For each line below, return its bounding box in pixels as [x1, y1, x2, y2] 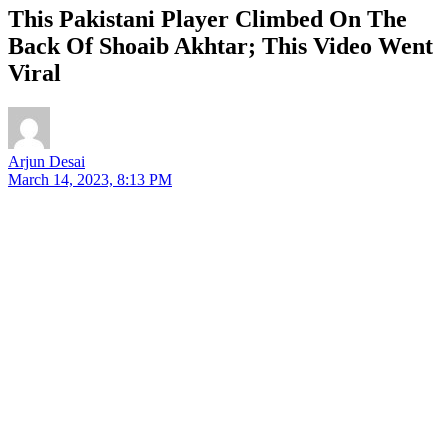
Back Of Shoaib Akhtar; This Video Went [8, 32, 433, 59]
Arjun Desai [8, 152, 85, 170]
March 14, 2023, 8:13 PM [8, 170, 172, 188]
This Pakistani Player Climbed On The [8, 5, 407, 32]
